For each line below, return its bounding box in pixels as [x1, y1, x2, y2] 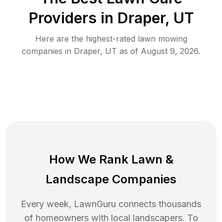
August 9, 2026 [141, 46, 198, 56]
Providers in [28, 8, 113, 27]
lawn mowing [137, 33, 187, 44]
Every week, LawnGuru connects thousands [21, 198, 201, 209]
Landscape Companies [46, 171, 176, 186]
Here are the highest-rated [35, 33, 138, 44]
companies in [22, 46, 74, 56]
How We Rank [49, 152, 131, 166]
